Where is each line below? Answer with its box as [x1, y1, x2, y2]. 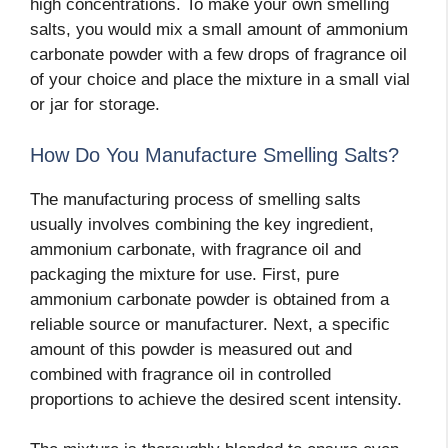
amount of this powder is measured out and [30, 339, 352, 359]
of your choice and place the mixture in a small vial [30, 70, 410, 90]
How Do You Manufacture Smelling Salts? [30, 143, 399, 166]
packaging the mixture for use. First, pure [30, 264, 339, 284]
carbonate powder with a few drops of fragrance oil [30, 45, 407, 65]
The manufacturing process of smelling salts [30, 189, 361, 209]
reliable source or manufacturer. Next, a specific [30, 314, 390, 334]
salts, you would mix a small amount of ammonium [30, 20, 408, 40]
